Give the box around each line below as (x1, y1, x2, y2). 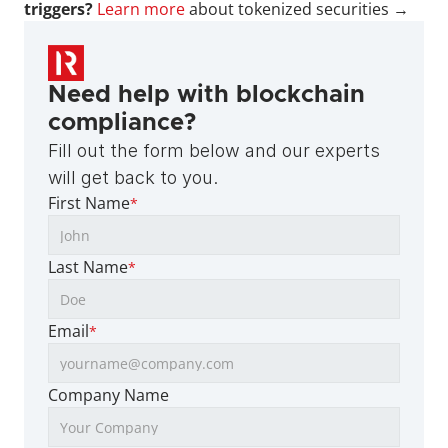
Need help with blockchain (48, 83, 365, 108)
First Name (48, 192, 130, 215)
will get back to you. (48, 167, 218, 189)
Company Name (48, 384, 169, 407)
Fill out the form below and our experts (48, 140, 380, 162)
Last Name (48, 256, 128, 279)
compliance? (48, 111, 196, 136)
